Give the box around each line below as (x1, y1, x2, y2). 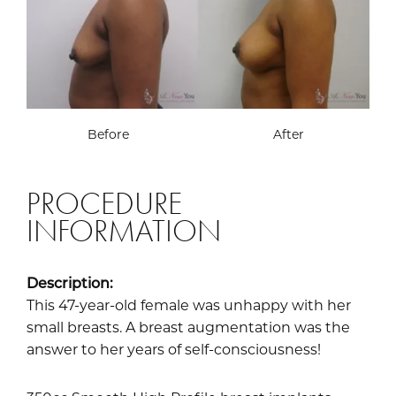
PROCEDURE (27, 185, 182, 222)
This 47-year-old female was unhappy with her (27, 294, 351, 314)
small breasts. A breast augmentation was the (27, 316, 350, 336)
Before (87, 125, 129, 142)
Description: (27, 272, 113, 292)
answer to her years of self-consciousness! (27, 339, 321, 358)
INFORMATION (27, 212, 221, 249)
